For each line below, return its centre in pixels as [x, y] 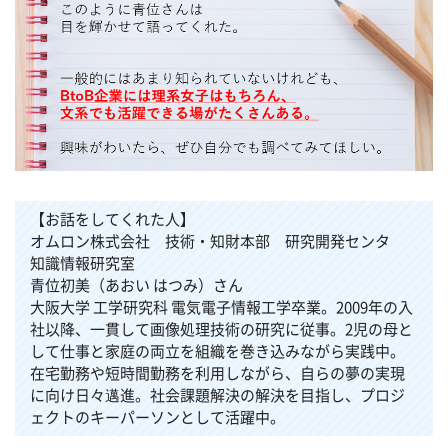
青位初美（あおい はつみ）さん [136, 285]
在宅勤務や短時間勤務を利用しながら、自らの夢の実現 [217, 373]
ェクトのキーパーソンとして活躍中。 [157, 417]
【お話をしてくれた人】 [112, 219]
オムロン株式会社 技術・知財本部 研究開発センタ [217, 241]
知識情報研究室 [82, 263]
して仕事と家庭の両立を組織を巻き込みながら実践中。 [217, 351]
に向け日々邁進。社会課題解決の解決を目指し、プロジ [217, 395]
